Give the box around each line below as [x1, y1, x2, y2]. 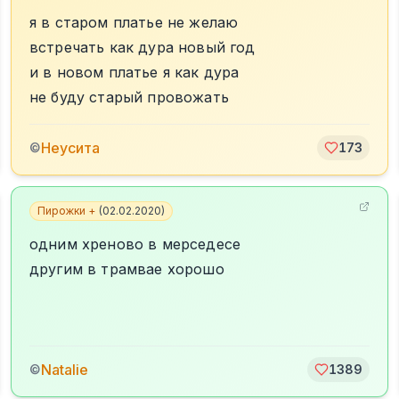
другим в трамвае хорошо [29, 260, 224, 278]
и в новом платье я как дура [29, 63, 240, 81]
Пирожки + [37, 204, 95, 217]
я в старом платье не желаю [29, 13, 239, 31]
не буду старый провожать [29, 88, 229, 106]
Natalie [41, 361, 88, 379]
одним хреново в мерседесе [29, 235, 241, 253]
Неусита [41, 139, 100, 157]
